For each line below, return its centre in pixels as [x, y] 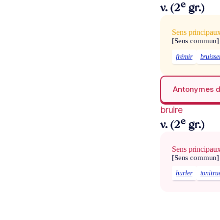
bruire [171, 110]
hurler [184, 173]
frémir [184, 56]
